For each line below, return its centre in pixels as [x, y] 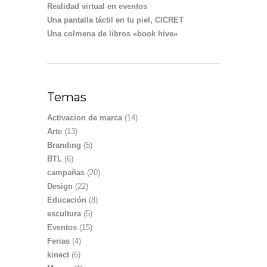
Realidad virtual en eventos [97, 6]
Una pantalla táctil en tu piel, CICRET [115, 20]
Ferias [58, 241]
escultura [64, 214]
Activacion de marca [85, 118]
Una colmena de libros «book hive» [112, 34]
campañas [66, 173]
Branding [64, 145]
